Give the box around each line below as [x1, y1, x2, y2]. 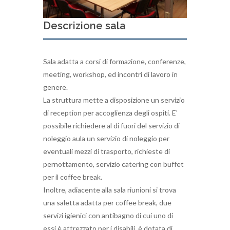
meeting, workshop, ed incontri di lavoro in [43, 69, 178, 79]
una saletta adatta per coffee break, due [43, 198, 171, 207]
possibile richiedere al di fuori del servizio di [43, 121, 180, 130]
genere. [43, 82, 68, 91]
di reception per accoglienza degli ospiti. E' [43, 108, 178, 117]
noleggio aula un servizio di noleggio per [43, 133, 169, 143]
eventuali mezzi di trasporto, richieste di [43, 146, 170, 156]
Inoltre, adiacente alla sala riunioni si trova [43, 185, 176, 194]
